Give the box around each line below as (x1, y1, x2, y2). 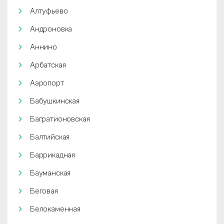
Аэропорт (30, 78, 64, 87)
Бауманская (30, 168, 71, 177)
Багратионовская (30, 114, 90, 123)
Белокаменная (30, 204, 80, 213)
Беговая (30, 186, 58, 195)
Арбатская (30, 60, 66, 69)
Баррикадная (30, 150, 75, 159)
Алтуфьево (30, 6, 68, 15)
